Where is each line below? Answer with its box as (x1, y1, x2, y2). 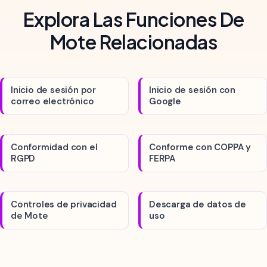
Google (149, 95, 181, 107)
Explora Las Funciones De (23, 7, 244, 31)
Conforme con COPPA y (149, 141, 252, 153)
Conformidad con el (11, 141, 98, 153)
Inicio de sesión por (11, 84, 97, 96)
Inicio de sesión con (149, 84, 236, 96)
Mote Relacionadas (49, 30, 218, 54)
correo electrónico (11, 95, 94, 107)
